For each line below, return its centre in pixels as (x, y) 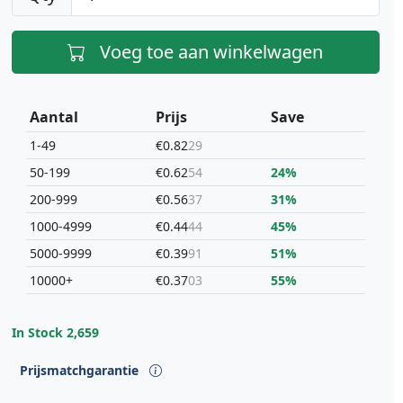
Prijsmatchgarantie (81, 371)
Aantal (54, 117)
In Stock (39, 333)
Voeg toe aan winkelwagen (212, 52)
